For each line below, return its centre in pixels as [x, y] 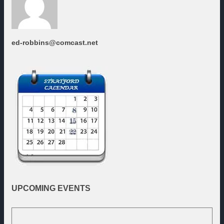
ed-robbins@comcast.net [55, 43]
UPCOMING [33, 188]
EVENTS [74, 188]
